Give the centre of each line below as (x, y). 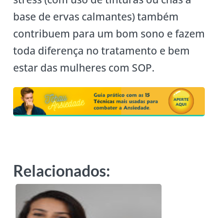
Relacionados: (61, 170)
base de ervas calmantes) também (96, 17)
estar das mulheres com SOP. (85, 68)
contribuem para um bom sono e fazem (109, 34)
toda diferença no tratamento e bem (101, 51)
